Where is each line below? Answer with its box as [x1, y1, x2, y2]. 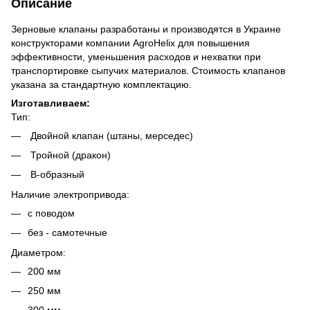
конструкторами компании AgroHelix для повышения [11, 37, 250, 48]
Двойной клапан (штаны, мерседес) [28, 129, 193, 141]
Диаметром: [11, 246, 66, 258]
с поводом [28, 207, 75, 219]
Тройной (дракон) [28, 149, 111, 161]
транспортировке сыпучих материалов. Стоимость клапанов [11, 64, 285, 76]
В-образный [28, 169, 84, 181]
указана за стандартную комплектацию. [11, 78, 192, 90]
